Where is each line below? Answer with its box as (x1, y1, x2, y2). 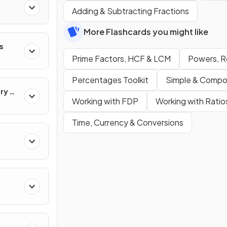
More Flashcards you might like (84, 26, 208, 37)
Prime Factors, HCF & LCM (72, 53, 171, 64)
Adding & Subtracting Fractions (72, 5, 189, 16)
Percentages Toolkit (72, 74, 148, 85)
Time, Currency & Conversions (72, 117, 183, 128)
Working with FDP (72, 95, 138, 106)
